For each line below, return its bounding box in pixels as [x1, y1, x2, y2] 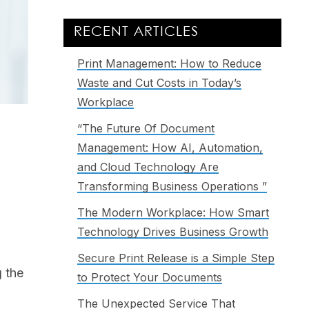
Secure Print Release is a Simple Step [77, 250, 275, 265]
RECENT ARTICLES [74, 25, 199, 39]
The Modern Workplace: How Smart [77, 205, 269, 219]
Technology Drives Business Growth [77, 224, 268, 239]
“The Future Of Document [77, 121, 215, 135]
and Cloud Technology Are [77, 159, 219, 174]
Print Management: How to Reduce [77, 56, 261, 70]
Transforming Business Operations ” [77, 179, 267, 193]
